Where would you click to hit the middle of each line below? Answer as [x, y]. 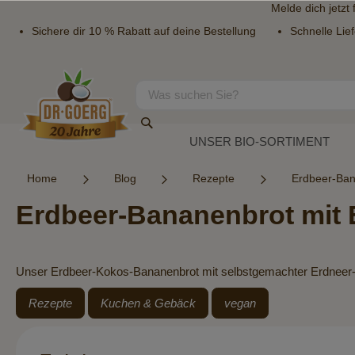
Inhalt [29, 107]
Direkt [31, 74]
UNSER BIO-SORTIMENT [260, 141]
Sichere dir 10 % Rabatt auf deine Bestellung [144, 31]
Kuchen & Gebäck [148, 303]
